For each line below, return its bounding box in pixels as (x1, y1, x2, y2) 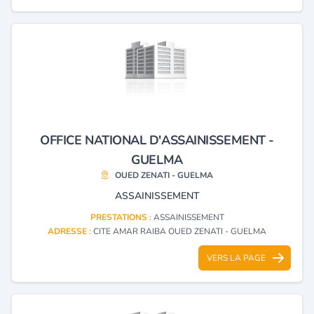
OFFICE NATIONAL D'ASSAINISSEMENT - (40, 131, 274, 149)
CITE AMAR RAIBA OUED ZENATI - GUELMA (93, 225, 266, 237)
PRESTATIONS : (90, 211, 153, 223)
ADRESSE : (48, 225, 93, 237)
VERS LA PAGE (207, 252, 266, 264)
